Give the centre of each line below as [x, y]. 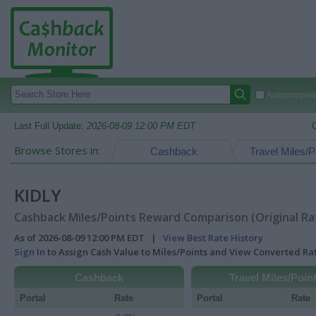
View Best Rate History [213, 238]
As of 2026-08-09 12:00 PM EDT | [89, 238]
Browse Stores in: [57, 150]
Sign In [30, 252]
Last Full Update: [50, 126]
